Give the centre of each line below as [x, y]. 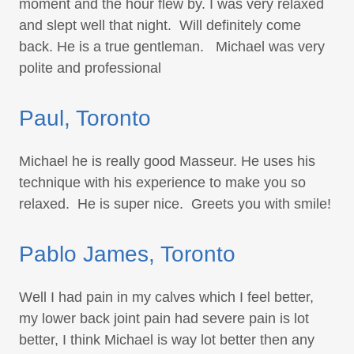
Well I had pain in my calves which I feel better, [166, 298]
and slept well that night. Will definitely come [160, 26]
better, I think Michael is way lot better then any [167, 340]
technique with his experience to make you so [162, 183]
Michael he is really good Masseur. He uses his [167, 162]
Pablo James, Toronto [127, 254]
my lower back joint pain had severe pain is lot [164, 319]
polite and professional [92, 68]
